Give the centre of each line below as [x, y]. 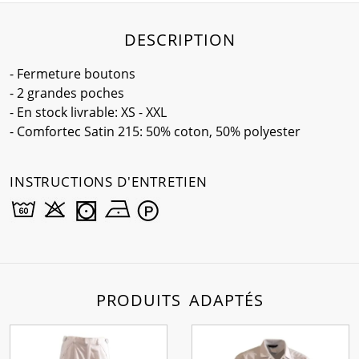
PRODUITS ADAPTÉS [179, 300]
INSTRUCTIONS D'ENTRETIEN [109, 182]
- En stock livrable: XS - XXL [88, 112]
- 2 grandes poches [67, 93]
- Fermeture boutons [73, 74]
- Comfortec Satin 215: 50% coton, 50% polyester [155, 131]
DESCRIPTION [179, 40]
